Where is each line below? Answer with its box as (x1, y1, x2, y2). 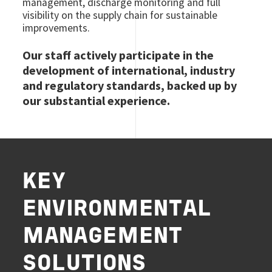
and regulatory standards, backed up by (22, 77, 237, 93)
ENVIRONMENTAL (22, 199, 212, 220)
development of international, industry (22, 62, 236, 78)
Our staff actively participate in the (22, 47, 214, 63)
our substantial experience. (22, 92, 171, 108)
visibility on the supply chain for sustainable (22, 8, 218, 22)
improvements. (22, 21, 90, 35)
